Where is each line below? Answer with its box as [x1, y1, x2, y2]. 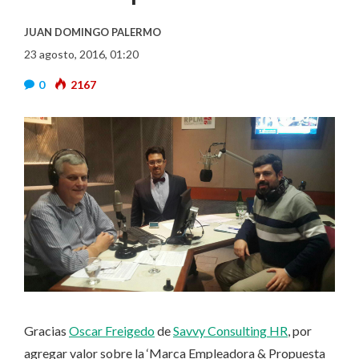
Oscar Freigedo [69, 323, 155, 339]
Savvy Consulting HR [173, 323, 288, 339]
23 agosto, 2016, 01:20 [24, 47, 139, 61]
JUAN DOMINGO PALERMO [24, 26, 161, 38]
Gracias [24, 323, 69, 339]
